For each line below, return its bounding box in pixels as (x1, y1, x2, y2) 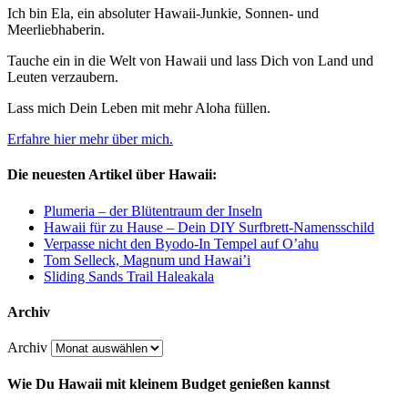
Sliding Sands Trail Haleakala (44, 268, 214, 284)
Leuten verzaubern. (7, 69, 118, 86)
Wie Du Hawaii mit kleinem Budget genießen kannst (7, 376, 330, 393)
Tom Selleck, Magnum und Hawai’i (44, 251, 250, 268)
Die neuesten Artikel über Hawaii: (7, 167, 217, 183)
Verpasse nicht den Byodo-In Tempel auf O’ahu (44, 235, 319, 251)
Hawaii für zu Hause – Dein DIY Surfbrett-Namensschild (44, 219, 374, 235)
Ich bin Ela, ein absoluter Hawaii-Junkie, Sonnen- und (7, 5, 319, 22)
